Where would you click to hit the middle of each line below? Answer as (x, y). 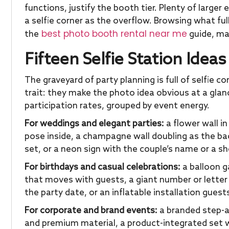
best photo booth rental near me (113, 34)
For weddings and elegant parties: (94, 124)
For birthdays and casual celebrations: (102, 167)
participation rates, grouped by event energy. (117, 106)
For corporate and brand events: (91, 211)
